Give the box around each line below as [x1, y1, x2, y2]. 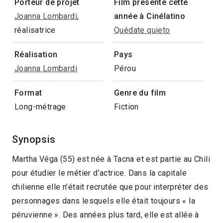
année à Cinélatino [114, 11, 186, 21]
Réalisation [14, 49, 58, 59]
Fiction [114, 102, 139, 111]
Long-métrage [14, 102, 66, 111]
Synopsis [12, 133, 56, 145]
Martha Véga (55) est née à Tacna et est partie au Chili [12, 154, 210, 164]
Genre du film [114, 88, 166, 98]
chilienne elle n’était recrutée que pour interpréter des [12, 182, 209, 192]
